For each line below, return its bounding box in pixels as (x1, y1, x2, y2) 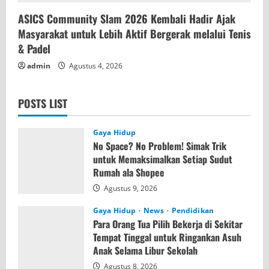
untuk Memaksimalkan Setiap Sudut (93, 151, 232, 166)
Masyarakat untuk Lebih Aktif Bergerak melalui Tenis (18, 25, 251, 41)
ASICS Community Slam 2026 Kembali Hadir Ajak (18, 10, 235, 26)
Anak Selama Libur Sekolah (93, 243, 198, 258)
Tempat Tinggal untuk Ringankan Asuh (93, 229, 241, 244)
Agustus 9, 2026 (102, 183, 157, 193)
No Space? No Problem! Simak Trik (93, 138, 226, 153)
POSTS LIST (18, 95, 67, 111)
